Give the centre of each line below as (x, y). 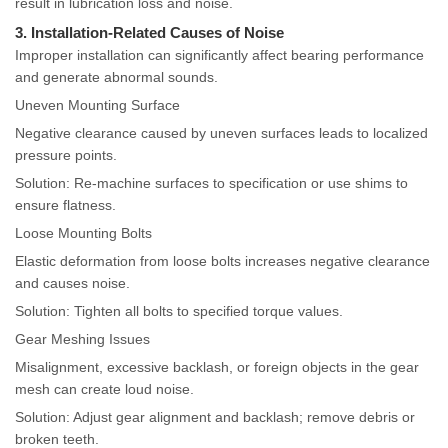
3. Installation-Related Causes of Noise (149, 33)
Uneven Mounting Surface (97, 105)
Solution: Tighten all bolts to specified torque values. (179, 311)
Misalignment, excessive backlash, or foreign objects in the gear (217, 367)
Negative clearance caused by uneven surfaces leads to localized (221, 133)
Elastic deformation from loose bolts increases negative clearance (222, 261)
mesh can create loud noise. (104, 389)
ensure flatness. (65, 205)
